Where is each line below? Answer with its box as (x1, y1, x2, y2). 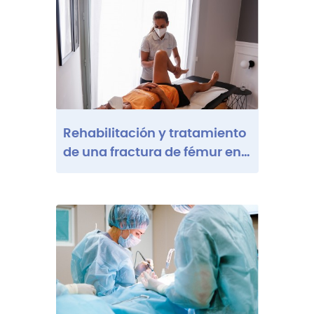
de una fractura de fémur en (62, 146, 241, 159)
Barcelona (62, 165, 128, 178)
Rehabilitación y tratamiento (62, 127, 246, 140)
